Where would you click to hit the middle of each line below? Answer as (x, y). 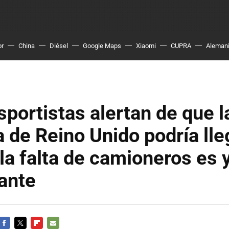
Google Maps (102, 46)
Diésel (59, 46)
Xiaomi (146, 46)
